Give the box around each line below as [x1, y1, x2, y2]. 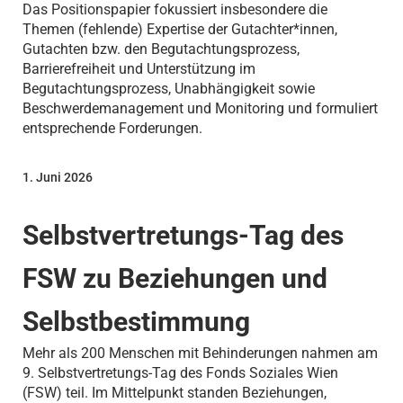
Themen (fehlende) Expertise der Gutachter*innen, [22, 20, 337, 38]
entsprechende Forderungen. [22, 119, 202, 137]
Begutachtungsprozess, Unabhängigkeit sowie [22, 79, 315, 97]
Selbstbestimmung [22, 306, 250, 338]
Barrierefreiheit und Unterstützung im [22, 59, 255, 77]
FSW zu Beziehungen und [22, 263, 327, 295]
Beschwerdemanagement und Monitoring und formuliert [22, 99, 378, 117]
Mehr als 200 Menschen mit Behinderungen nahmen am [22, 345, 378, 363]
